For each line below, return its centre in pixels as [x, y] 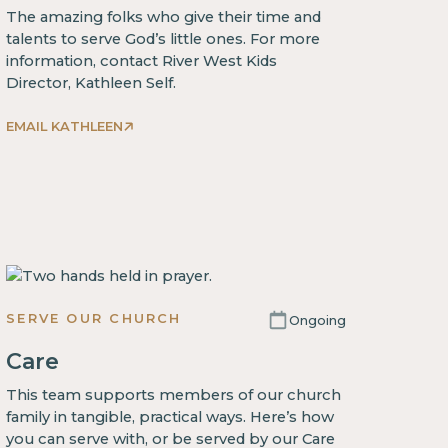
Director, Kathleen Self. [91, 82]
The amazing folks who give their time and [164, 16]
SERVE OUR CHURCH [94, 317]
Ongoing [317, 319]
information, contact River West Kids [142, 60]
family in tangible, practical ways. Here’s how [170, 417]
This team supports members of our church [174, 395]
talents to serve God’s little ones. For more [163, 38]
